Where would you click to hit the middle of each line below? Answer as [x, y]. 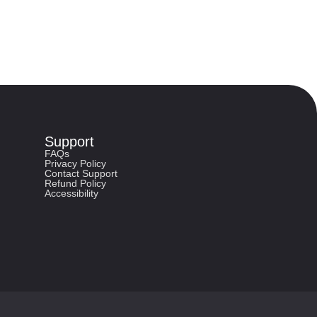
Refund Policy [75, 184]
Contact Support [81, 174]
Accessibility [71, 194]
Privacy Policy [75, 164]
